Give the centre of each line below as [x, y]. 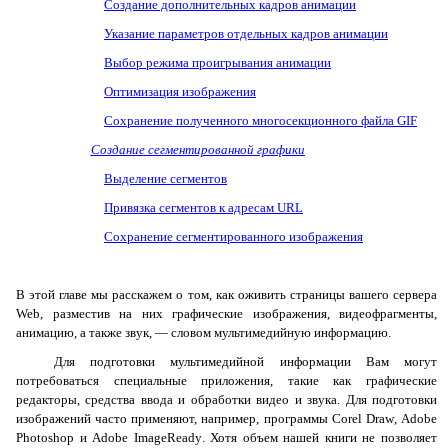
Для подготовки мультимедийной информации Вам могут [245, 361]
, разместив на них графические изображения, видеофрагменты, [238, 313]
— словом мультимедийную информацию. [273, 332]
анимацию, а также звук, [84, 332]
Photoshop [45, 437]
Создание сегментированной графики [197, 149]
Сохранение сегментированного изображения [233, 236]
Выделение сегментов [165, 178]
